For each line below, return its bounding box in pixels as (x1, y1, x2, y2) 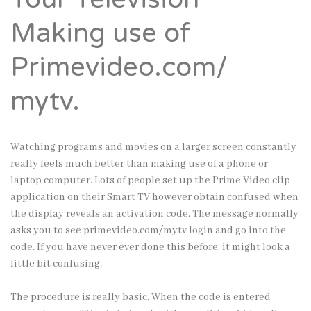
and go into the (213, 224, 286, 237)
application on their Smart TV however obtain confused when (10, 190, 299, 203)
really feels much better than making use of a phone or (10, 157, 268, 170)
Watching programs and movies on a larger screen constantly (10, 140, 296, 153)
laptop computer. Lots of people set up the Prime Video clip (10, 174, 290, 187)
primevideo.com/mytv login (83, 224, 213, 237)
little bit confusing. (10, 257, 102, 270)
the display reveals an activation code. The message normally (10, 207, 299, 220)
